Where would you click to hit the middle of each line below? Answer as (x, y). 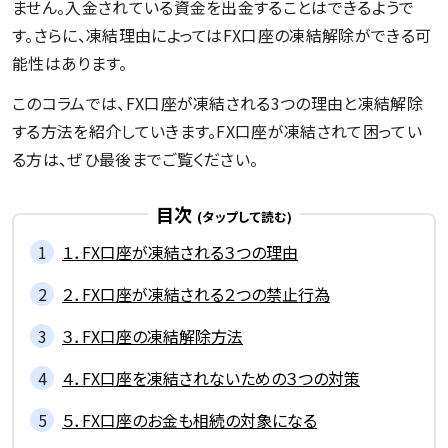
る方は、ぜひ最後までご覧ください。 (135, 158)
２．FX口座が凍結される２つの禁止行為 (196, 293)
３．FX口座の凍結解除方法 (152, 335)
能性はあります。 (70, 62)
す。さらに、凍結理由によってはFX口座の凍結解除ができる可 (222, 34)
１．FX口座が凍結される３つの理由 (180, 251)
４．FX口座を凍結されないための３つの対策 (211, 377)
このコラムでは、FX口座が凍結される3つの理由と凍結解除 (217, 102)
